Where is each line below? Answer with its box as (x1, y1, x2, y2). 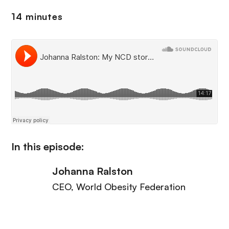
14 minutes (11, 11, 63, 22)
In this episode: (11, 140, 84, 153)
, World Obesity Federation (71, 181, 186, 192)
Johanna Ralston (52, 165, 133, 177)
